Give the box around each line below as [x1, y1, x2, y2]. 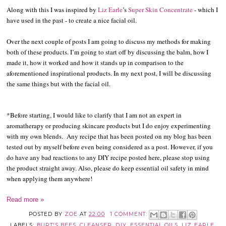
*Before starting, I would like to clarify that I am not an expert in [7, 110, 182, 120]
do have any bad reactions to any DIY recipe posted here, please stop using [7, 153, 210, 162]
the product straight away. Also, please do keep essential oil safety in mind [7, 163, 209, 173]
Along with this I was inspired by [7, 5, 98, 15]
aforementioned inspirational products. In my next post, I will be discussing [7, 69, 212, 78]
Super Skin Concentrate [128, 5, 193, 15]
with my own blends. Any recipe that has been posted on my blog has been [7, 132, 212, 141]
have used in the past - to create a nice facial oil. [7, 16, 137, 25]
